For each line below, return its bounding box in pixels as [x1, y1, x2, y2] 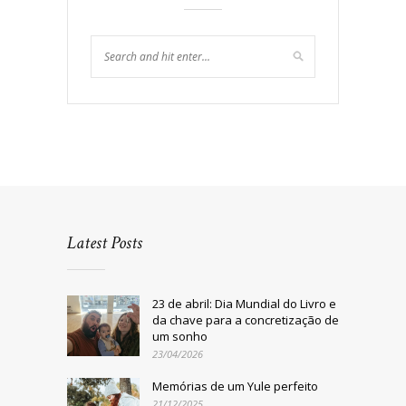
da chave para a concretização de [152, 312, 339, 329]
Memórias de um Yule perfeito [152, 378, 318, 395]
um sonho [152, 328, 208, 345]
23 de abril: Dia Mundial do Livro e [152, 295, 336, 313]
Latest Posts [67, 231, 142, 256]
